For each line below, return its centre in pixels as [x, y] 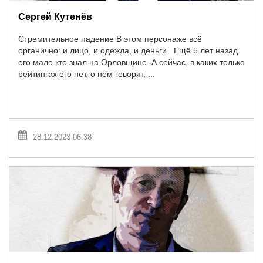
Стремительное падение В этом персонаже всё [110, 39]
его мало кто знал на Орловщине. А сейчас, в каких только [131, 63]
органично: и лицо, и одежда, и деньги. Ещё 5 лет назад [128, 51]
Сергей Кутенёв [55, 16]
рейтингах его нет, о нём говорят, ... [87, 74]
